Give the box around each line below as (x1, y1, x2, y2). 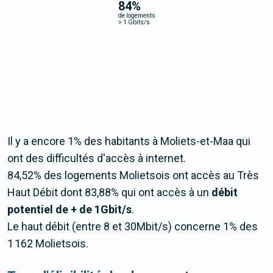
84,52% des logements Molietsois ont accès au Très (7, 169, 259, 182)
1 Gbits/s (121, 18, 150, 26)
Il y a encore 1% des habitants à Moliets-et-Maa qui (7, 135, 250, 148)
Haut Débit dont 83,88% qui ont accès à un (7, 186, 211, 199)
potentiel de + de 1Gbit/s (7, 203, 132, 216)
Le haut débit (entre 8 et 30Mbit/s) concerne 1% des (7, 220, 258, 233)
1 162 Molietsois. (7, 237, 88, 250)
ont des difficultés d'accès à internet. (7, 152, 186, 165)
